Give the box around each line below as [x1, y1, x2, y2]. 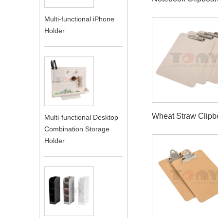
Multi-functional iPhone [44, 15, 114, 23]
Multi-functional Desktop [44, 113, 118, 122]
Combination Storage [44, 125, 109, 133]
